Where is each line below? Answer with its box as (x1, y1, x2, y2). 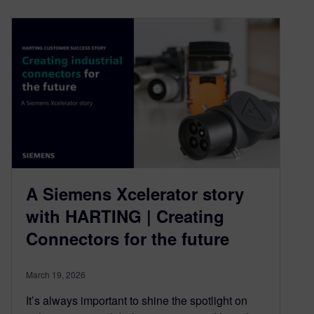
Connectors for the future (26, 226, 229, 251)
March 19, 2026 (26, 268, 86, 281)
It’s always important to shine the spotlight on (26, 292, 247, 309)
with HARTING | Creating (26, 204, 224, 228)
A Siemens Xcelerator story (26, 182, 244, 206)
